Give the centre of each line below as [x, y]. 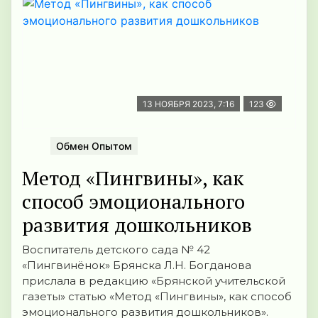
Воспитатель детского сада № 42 [116, 250]
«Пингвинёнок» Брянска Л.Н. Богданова [137, 265]
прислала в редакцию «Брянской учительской [154, 281]
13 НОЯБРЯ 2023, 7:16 [188, 104]
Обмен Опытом [94, 146]
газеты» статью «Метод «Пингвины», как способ [157, 297]
